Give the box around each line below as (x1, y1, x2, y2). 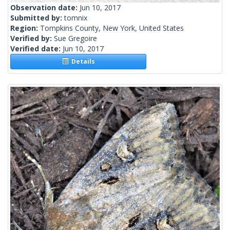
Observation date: (10, 3, 80, 13)
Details (68, 57, 95, 66)
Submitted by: (10, 13, 64, 23)
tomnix (64, 13, 87, 23)
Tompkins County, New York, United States (40, 23, 184, 33)
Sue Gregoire (54, 33, 97, 44)
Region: (10, 23, 40, 33)
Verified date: (10, 44, 63, 54)
